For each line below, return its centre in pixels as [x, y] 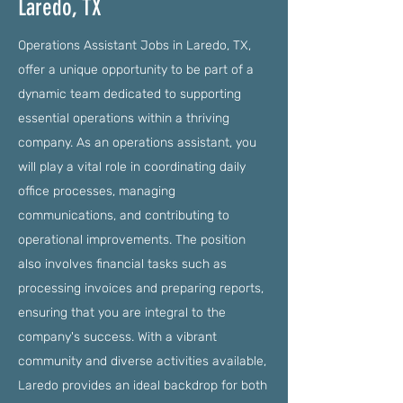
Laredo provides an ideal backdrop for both [143, 385]
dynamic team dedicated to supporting [130, 94]
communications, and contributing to [124, 215]
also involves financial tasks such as [122, 264]
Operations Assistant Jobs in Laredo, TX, [134, 45]
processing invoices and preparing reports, [141, 288]
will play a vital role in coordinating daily [132, 167]
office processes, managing [97, 191]
